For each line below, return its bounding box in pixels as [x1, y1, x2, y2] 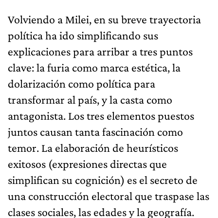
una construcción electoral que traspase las [8, 189, 209, 202]
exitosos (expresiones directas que [8, 157, 167, 170]
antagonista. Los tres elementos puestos [8, 109, 194, 122]
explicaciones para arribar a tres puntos [8, 44, 193, 58]
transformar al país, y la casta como [8, 92, 172, 106]
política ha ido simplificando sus [8, 28, 158, 42]
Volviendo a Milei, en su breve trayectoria [8, 12, 201, 26]
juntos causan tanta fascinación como [8, 125, 183, 138]
